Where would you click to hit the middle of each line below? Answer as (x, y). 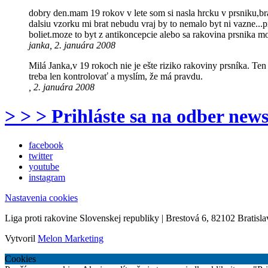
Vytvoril (21, 239)
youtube (44, 167)
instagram (47, 178)
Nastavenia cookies (41, 198)
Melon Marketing (71, 239)
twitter (41, 156)
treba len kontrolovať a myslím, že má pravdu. (116, 76)
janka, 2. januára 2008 (72, 45)
